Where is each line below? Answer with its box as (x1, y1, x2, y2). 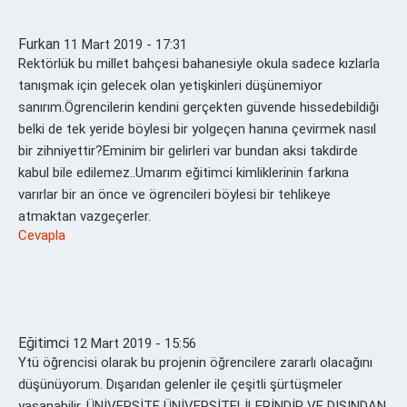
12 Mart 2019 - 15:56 (73, 334, 196, 352)
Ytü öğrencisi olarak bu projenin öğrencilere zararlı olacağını (18, 353, 372, 371)
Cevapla (18, 226, 65, 243)
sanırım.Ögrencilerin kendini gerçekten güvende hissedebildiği (18, 98, 379, 115)
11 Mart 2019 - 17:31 (64, 35, 187, 53)
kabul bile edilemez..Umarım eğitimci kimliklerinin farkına (18, 164, 349, 181)
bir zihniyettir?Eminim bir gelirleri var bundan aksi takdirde (18, 142, 358, 159)
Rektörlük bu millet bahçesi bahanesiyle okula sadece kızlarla (18, 55, 380, 72)
